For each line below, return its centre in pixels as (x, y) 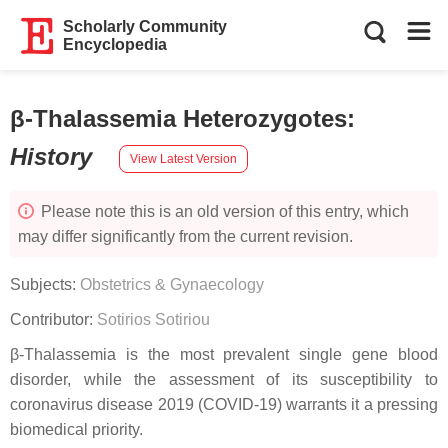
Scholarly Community (145, 26)
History (54, 156)
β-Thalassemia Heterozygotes (178, 118)
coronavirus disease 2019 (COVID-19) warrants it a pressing (224, 404)
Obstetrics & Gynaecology (172, 284)
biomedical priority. (76, 429)
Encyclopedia (115, 44)
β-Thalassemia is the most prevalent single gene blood (224, 354)
